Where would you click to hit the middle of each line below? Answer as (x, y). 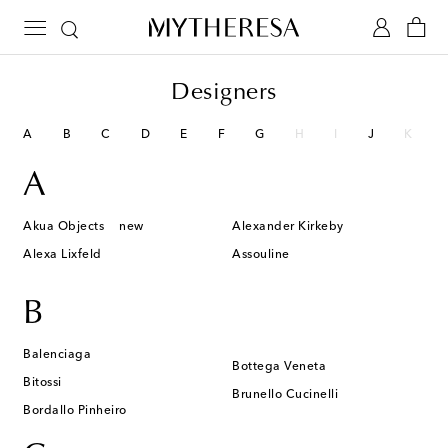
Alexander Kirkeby (288, 227)
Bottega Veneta (279, 367)
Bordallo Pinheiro (75, 411)
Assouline (261, 255)
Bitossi (42, 383)
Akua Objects (63, 227)
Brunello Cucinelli (285, 395)
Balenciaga (57, 355)
